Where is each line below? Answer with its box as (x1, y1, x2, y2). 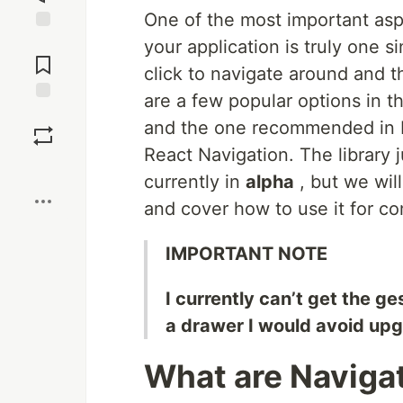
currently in (144, 171, 246, 193)
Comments (12, 49, 75, 66)
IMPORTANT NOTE (166, 243, 327, 264)
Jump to (19, 34, 67, 50)
